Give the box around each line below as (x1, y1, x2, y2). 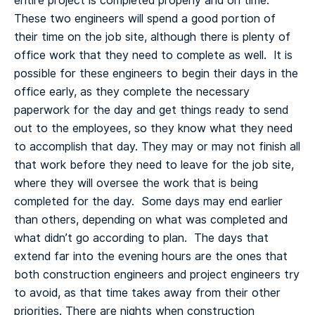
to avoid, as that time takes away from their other (14, 284, 281, 301)
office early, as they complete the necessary (14, 83, 250, 100)
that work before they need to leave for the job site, (14, 156, 294, 173)
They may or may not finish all (138, 138, 300, 155)
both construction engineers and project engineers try (14, 266, 300, 283)
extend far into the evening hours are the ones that (14, 247, 288, 264)
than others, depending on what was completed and (14, 211, 288, 228)
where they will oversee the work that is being (14, 174, 258, 191)
